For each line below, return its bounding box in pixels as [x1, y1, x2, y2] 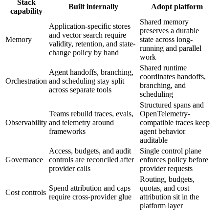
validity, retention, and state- [49, 39, 135, 48]
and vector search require [49, 30, 126, 39]
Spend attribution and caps [49, 183, 131, 192]
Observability [5, 118, 47, 127]
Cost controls [5, 188, 46, 197]
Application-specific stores [49, 22, 131, 30]
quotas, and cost [140, 183, 189, 192]
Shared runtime [140, 63, 187, 72]
